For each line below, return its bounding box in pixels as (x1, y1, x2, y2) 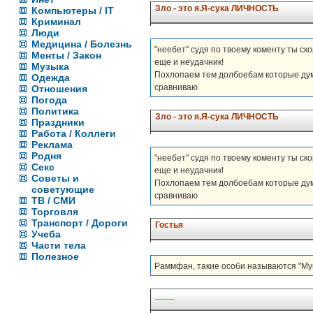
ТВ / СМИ (31, 195, 75, 206)
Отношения (31, 83, 87, 94)
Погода (31, 94, 67, 105)
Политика (31, 105, 79, 117)
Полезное (31, 251, 79, 262)
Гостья (151, 220, 183, 230)
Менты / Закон (31, 50, 101, 61)
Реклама (31, 139, 73, 150)
